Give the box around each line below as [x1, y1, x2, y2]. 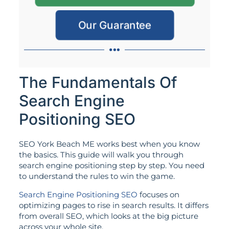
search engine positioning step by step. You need [18, 161, 204, 171]
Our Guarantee [78, 18, 151, 32]
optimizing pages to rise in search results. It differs [18, 200, 209, 210]
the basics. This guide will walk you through [18, 150, 184, 160]
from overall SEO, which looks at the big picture [18, 211, 198, 221]
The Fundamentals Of [18, 73, 177, 92]
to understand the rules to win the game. [18, 171, 175, 181]
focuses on [137, 189, 179, 199]
